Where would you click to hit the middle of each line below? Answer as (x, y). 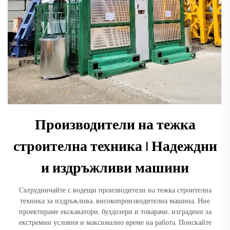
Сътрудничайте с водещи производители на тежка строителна (115, 191)
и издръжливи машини (115, 169)
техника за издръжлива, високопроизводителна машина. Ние (115, 202)
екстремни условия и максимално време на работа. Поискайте (115, 223)
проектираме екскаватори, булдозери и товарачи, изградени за (115, 212)
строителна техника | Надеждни (115, 147)
